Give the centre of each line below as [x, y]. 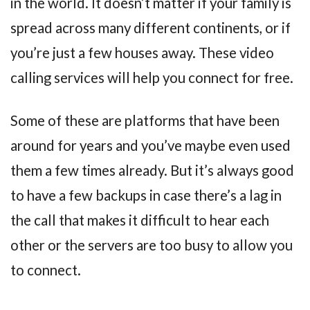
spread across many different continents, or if [151, 27]
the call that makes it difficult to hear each [140, 220]
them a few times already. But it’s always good [152, 171]
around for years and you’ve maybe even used [151, 146]
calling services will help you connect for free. [152, 77]
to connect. [46, 270]
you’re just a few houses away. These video [142, 52]
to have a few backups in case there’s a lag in [146, 195]
